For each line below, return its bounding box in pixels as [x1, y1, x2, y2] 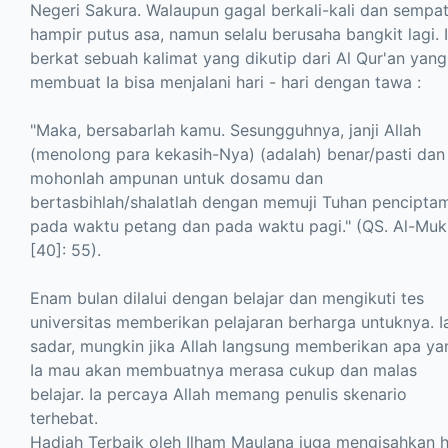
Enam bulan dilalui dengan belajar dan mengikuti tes [30, 287, 424, 308]
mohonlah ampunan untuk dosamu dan [30, 167, 323, 188]
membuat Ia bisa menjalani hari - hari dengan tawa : [30, 71, 421, 92]
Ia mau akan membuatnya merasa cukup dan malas [30, 359, 417, 380]
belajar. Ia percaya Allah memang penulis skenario [30, 383, 407, 404]
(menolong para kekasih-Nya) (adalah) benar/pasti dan [30, 143, 445, 164]
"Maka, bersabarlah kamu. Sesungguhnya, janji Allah [30, 119, 421, 140]
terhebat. [30, 407, 98, 428]
